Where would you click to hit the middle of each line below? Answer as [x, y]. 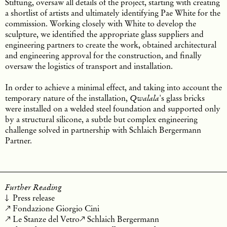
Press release [34, 197]
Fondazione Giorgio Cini [56, 208]
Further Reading [33, 187]
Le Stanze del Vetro [46, 219]
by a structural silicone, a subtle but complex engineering [101, 119]
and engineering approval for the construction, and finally [103, 55]
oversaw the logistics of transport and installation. [89, 66]
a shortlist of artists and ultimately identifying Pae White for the [113, 12]
